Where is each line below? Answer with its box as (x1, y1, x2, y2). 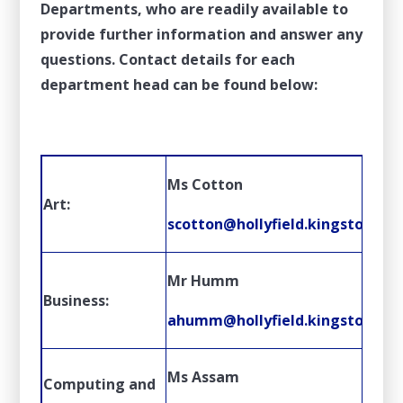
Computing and (42, 374, 156, 395)
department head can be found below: (40, 75, 318, 95)
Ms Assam (166, 367, 239, 388)
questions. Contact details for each (40, 49, 295, 70)
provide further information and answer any (40, 24, 363, 45)
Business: (42, 291, 109, 311)
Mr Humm (166, 271, 239, 291)
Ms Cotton (166, 175, 243, 195)
